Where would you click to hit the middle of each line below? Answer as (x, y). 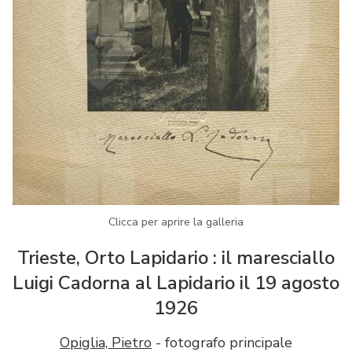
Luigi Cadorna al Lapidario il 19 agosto (176, 282)
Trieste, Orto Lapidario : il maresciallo (176, 257)
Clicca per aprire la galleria (176, 222)
